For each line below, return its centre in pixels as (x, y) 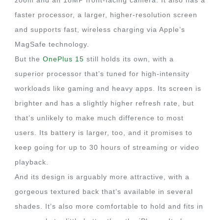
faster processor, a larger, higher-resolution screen (106, 15)
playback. (32, 162)
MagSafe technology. (52, 44)
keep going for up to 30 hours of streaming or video (107, 147)
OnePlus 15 (63, 59)
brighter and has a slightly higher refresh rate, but (104, 103)
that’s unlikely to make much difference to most (99, 118)
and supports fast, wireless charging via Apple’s (100, 29)
